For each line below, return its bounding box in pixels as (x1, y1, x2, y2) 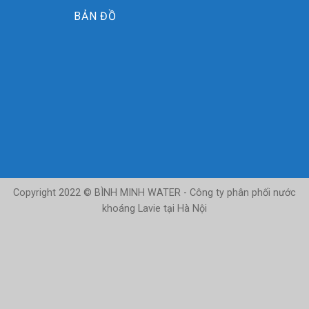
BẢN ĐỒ (74, 9, 117, 23)
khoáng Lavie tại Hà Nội (102, 203, 207, 215)
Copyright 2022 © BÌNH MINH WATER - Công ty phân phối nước (13, 187, 296, 199)
